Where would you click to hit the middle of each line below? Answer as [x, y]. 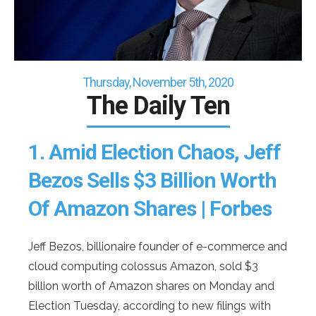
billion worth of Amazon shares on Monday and [151, 286]
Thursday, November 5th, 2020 [158, 82]
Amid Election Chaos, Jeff [163, 152]
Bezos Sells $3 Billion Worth [152, 180]
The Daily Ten [158, 106]
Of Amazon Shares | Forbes [150, 208]
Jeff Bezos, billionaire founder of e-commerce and [158, 247]
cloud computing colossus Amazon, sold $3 [143, 266]
